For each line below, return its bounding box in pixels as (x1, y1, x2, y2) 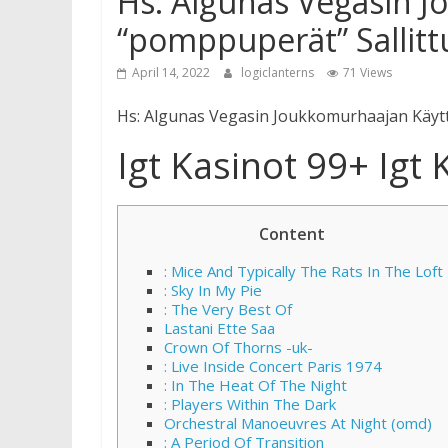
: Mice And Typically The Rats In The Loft (164, 261, 443, 281)
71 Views (343, 64, 392, 81)
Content (259, 223, 325, 245)
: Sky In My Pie (164, 280, 262, 300)
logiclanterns (241, 64, 317, 81)
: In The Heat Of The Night (164, 375, 347, 395)
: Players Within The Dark (164, 394, 336, 414)
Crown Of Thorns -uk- (164, 337, 313, 357)
